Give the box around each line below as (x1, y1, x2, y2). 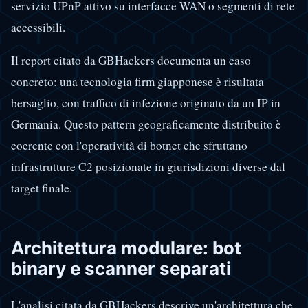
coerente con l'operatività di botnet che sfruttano (11, 137, 247, 154)
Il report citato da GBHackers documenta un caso (11, 52, 251, 69)
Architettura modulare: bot (11, 237, 241, 259)
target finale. (11, 180, 72, 197)
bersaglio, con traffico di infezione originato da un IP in (11, 95, 280, 111)
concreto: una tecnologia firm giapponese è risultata (11, 74, 264, 90)
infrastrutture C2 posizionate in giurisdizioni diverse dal (11, 159, 285, 175)
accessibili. (11, 19, 65, 36)
